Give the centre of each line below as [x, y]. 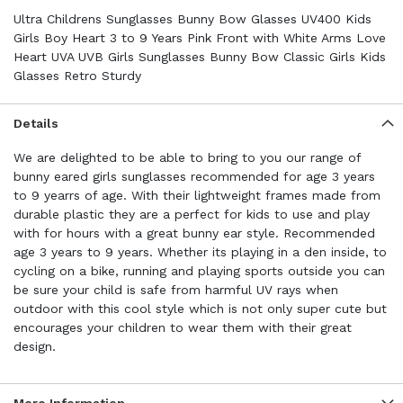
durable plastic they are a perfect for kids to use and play [192, 214]
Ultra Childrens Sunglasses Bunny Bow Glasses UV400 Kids [193, 19]
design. [35, 346]
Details [36, 123]
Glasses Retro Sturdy [77, 76]
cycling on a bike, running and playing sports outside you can [199, 271]
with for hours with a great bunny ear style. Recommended [194, 233]
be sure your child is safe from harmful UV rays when [176, 290]
